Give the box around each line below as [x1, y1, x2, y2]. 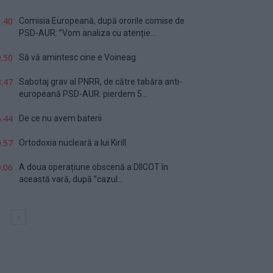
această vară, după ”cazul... [19, 174, 123, 184]
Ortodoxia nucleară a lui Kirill [19, 137, 126, 147]
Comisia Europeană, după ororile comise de [19, 15, 185, 26]
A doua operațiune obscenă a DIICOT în [19, 161, 168, 172]
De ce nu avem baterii [19, 113, 102, 123]
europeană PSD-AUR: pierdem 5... [19, 88, 147, 99]
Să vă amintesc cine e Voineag [19, 52, 136, 62]
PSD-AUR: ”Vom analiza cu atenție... [19, 27, 156, 38]
